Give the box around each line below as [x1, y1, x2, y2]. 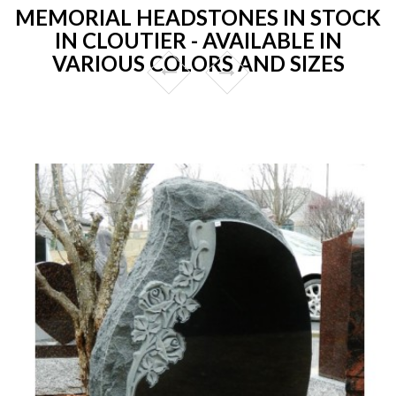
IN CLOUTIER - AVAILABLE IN [54, 27, 342, 53]
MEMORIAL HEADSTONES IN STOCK [15, 4, 381, 30]
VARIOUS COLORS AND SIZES [51, 49, 345, 76]
